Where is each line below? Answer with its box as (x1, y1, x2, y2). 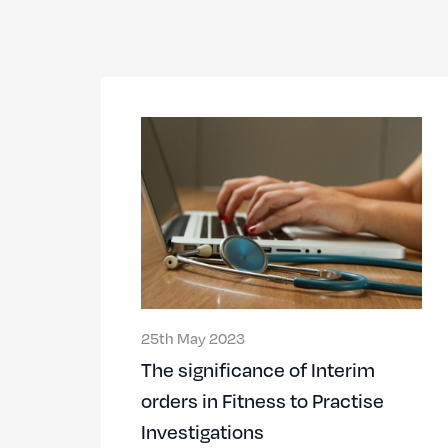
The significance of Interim (140, 356, 375, 383)
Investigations (140, 418, 264, 445)
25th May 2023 (140, 328, 245, 349)
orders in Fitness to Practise (140, 387, 384, 414)
